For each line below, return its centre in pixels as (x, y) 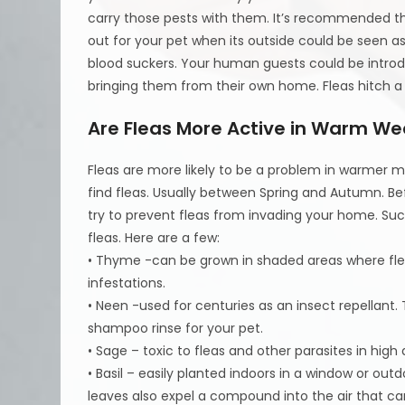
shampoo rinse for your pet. (176, 328)
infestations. (127, 283)
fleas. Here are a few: (154, 237)
